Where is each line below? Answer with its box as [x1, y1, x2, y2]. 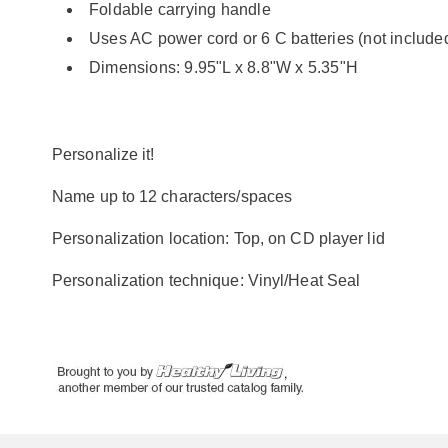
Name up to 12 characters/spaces [52, 188, 293, 205]
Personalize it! [52, 146, 155, 163]
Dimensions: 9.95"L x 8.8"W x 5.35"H [89, 59, 358, 76]
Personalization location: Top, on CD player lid [52, 230, 385, 247]
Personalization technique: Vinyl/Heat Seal [52, 272, 361, 289]
